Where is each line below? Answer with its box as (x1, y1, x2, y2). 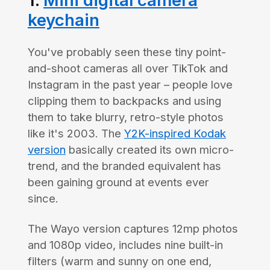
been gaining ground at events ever (27, 175, 209, 189)
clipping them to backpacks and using (27, 94, 221, 108)
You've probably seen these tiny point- (27, 45, 226, 59)
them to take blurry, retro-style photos (27, 110, 224, 124)
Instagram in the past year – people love (27, 78, 233, 92)
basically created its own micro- (65, 143, 234, 157)
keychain (27, 10, 99, 31)
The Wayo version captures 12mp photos (27, 222, 238, 236)
